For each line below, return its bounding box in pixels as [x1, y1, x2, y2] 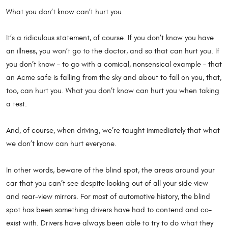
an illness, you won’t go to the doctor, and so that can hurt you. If [6, 47, 219, 56]
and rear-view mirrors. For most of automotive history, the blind [6, 192, 210, 201]
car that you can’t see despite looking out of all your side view [6, 179, 208, 188]
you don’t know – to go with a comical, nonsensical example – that [6, 60, 222, 69]
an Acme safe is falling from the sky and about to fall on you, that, [6, 73, 221, 82]
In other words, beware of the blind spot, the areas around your [6, 165, 215, 175]
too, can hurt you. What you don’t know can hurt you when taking [6, 87, 219, 96]
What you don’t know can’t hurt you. [6, 7, 124, 16]
